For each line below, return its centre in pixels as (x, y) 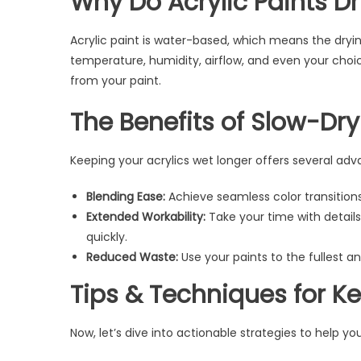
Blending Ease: (126, 196)
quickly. (107, 237)
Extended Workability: (146, 216)
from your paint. (116, 80)
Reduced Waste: (132, 257)
